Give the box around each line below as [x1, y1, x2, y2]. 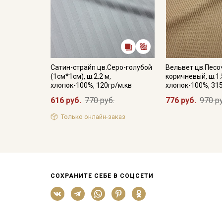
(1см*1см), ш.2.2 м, [51, 72, 111, 80]
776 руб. [166, 96, 197, 105]
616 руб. [51, 96, 81, 105]
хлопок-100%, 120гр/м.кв [51, 81, 132, 89]
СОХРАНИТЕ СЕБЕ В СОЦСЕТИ [51, 172, 154, 179]
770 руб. [85, 96, 114, 105]
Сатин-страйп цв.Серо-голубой [51, 63, 152, 71]
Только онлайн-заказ [60, 112, 125, 120]
